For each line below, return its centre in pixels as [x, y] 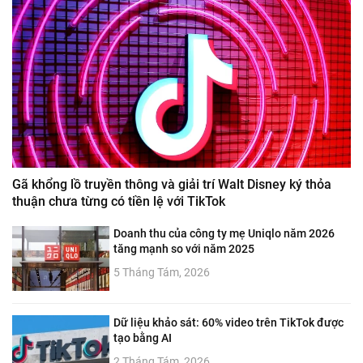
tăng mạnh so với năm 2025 [184, 249]
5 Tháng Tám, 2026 [162, 273]
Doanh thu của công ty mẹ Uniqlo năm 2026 [224, 234]
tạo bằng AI [143, 338]
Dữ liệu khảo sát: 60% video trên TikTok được [228, 323]
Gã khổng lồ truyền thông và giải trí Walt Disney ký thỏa [172, 185]
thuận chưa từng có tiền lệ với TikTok [119, 202]
